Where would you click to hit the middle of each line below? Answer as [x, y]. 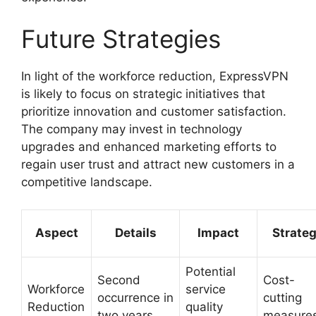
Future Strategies [121, 39]
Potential [211, 271]
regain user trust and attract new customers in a [158, 164]
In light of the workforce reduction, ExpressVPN [155, 76]
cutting [282, 297]
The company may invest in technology [132, 129]
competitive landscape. [87, 182]
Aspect [56, 232]
